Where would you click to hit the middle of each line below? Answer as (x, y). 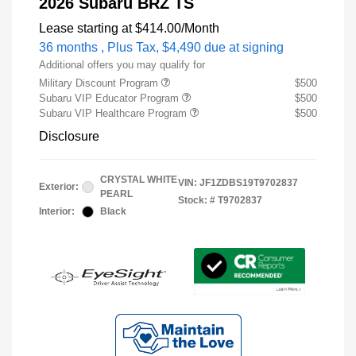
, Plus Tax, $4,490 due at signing (192, 48)
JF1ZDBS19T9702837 (249, 183)
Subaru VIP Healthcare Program (114, 114)
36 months (68, 48)
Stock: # (197, 201)
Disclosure (69, 137)
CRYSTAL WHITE (139, 180)
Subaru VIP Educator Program (110, 99)
